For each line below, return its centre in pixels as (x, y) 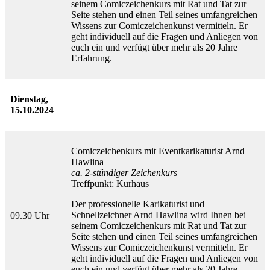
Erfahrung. (92, 58)
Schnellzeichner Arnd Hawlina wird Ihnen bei (159, 215)
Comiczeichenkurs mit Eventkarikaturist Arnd (158, 151)
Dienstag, (29, 99)
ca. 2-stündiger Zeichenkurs (124, 173)
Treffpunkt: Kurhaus (110, 184)
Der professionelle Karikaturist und (138, 204)
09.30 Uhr (30, 216)
